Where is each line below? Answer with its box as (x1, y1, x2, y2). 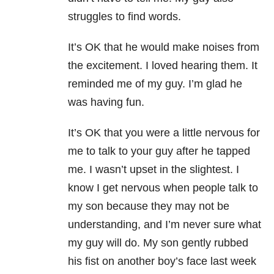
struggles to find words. (68, 10, 181, 23)
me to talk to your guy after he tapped (68, 145, 250, 158)
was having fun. (68, 96, 144, 109)
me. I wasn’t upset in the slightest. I (68, 163, 239, 176)
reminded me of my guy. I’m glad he (68, 78, 242, 91)
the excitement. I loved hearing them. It (68, 59, 257, 72)
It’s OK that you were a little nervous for (68, 127, 260, 139)
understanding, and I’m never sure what (68, 218, 261, 231)
